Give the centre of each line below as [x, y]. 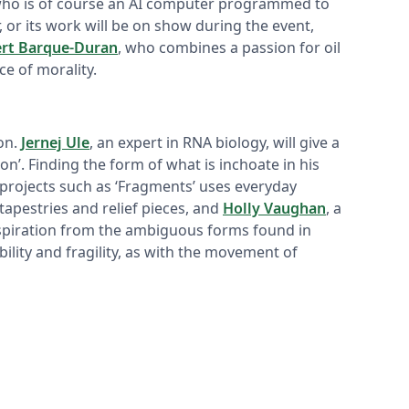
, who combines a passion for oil [229, 48]
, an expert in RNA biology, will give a [215, 143]
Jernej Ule [55, 143]
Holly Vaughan [274, 209]
